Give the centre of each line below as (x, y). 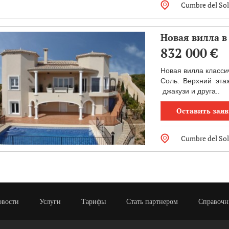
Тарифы (94, 202)
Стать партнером (152, 202)
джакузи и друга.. (190, 91)
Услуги (50, 202)
